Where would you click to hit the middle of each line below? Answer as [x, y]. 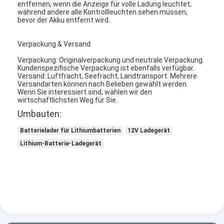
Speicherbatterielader [64, 28]
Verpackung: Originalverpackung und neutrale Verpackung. [111, 60]
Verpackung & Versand [54, 44]
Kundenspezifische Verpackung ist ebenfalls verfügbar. [106, 68]
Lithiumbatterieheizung [67, 6]
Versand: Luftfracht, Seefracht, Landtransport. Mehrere [107, 76]
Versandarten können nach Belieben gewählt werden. [103, 84]
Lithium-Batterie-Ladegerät [61, 143]
